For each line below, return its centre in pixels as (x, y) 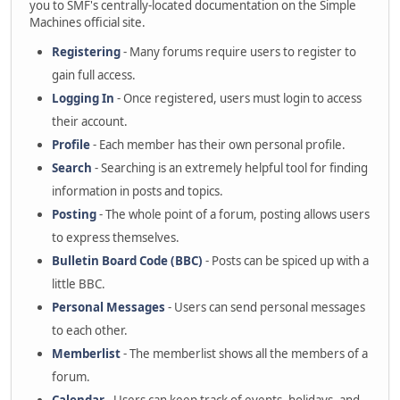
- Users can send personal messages (265, 307)
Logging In (83, 98)
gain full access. (94, 75)
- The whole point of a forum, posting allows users (233, 214)
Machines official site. (87, 22)
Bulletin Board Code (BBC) (127, 261)
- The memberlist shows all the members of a (244, 354)
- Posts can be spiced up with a (286, 261)
